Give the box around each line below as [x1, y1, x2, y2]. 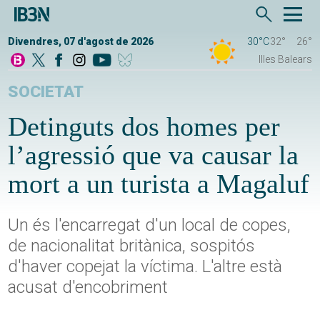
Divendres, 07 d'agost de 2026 [8, 36, 154, 47]
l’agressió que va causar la [8, 140, 299, 170]
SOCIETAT [8, 82, 84, 101]
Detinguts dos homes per [8, 111, 281, 141]
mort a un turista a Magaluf [8, 169, 310, 199]
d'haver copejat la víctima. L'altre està [8, 256, 283, 276]
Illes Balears [258, 54, 312, 65]
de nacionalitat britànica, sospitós [8, 236, 256, 256]
